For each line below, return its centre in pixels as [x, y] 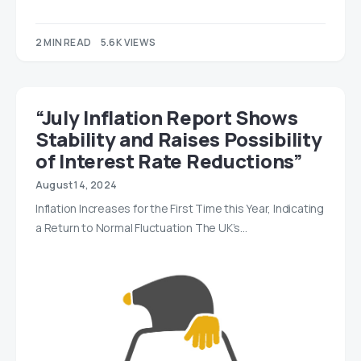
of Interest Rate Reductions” [169, 161]
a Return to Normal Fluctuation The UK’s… [142, 228]
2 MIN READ [63, 43]
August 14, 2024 [76, 185]
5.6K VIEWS [128, 43]
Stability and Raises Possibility [179, 139]
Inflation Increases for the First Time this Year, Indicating [180, 209]
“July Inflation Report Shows [167, 118]
